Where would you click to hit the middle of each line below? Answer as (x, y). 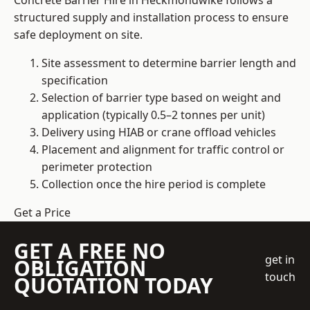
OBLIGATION (80, 268)
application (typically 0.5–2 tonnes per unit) (153, 115)
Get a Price (42, 213)
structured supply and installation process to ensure (151, 18)
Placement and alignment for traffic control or (163, 150)
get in (280, 259)
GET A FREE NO (90, 251)
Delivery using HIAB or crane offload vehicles (159, 133)
